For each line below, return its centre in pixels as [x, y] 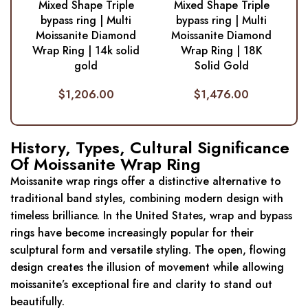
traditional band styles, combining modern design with [147, 199]
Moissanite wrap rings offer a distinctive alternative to [146, 181]
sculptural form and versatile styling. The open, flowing [148, 250]
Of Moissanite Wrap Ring [106, 164]
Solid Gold [221, 66]
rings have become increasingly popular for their [132, 233]
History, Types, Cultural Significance [150, 148]
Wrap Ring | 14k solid [86, 51]
